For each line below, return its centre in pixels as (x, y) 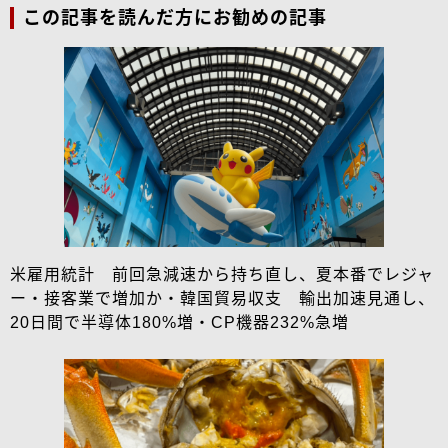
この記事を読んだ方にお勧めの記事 (174, 17)
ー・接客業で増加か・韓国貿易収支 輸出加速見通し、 (222, 298)
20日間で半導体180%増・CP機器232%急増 (179, 322)
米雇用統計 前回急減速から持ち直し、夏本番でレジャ (222, 274)
